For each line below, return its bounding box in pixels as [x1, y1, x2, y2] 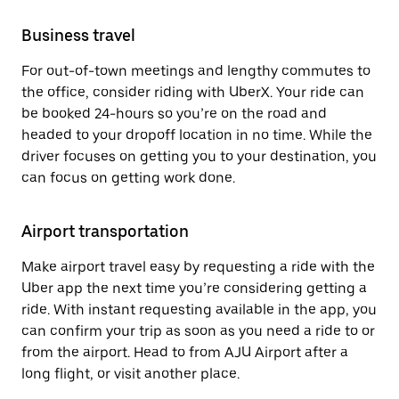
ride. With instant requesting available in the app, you [21, 301, 377, 318]
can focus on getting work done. [21, 169, 235, 186]
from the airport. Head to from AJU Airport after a [21, 344, 348, 361]
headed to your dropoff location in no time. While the [21, 126, 372, 143]
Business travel [21, 26, 135, 45]
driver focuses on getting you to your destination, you [21, 148, 377, 165]
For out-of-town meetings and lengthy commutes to [21, 62, 370, 79]
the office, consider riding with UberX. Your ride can [21, 84, 364, 101]
